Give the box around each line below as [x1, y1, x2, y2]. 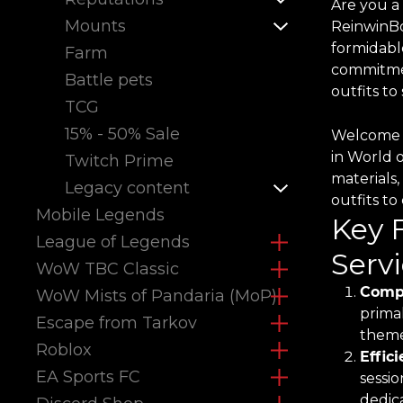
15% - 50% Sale [65, 124, 180, 144]
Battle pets [65, 70, 153, 90]
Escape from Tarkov [36, 313, 197, 333]
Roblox [36, 340, 92, 360]
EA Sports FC [36, 367, 140, 387]
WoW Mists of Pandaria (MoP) [36, 286, 277, 306]
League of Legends [36, 232, 190, 252]
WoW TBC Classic [36, 259, 179, 279]
